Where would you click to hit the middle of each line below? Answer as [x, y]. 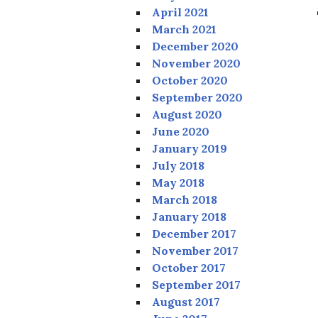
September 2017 [196, 285]
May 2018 [178, 183]
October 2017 [189, 268]
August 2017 [186, 302]
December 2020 [195, 46]
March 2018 [185, 200]
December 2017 [194, 234]
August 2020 [187, 115]
